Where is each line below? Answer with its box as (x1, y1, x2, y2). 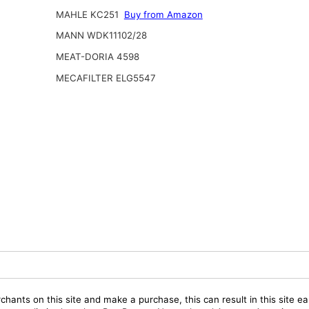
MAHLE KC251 (55, 8, 121, 20)
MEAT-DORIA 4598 (55, 51, 139, 63)
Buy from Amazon (123, 8, 203, 20)
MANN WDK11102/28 (55, 30, 147, 41)
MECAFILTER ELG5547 (55, 72, 156, 83)
